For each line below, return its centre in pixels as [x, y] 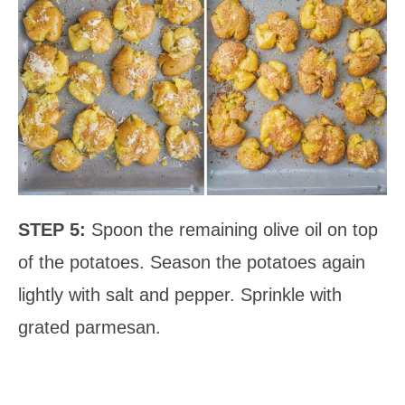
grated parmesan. [89, 327]
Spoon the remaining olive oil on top [235, 229]
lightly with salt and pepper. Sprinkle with [180, 294]
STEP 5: [55, 229]
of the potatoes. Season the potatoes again [192, 262]
